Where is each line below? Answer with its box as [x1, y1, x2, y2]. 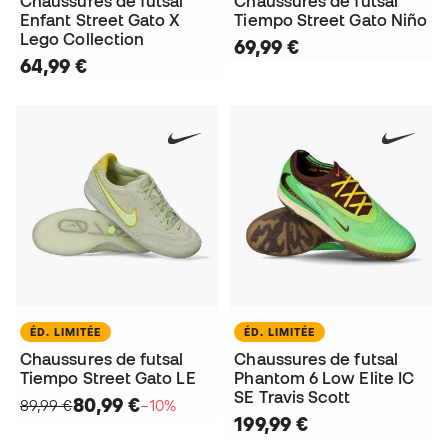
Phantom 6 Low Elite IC [234, 369, 415, 388]
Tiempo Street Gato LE [20, 369, 196, 388]
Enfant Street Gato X [20, 11, 181, 30]
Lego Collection [20, 30, 145, 49]
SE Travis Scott [234, 388, 351, 407]
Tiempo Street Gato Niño [234, 11, 428, 30]
